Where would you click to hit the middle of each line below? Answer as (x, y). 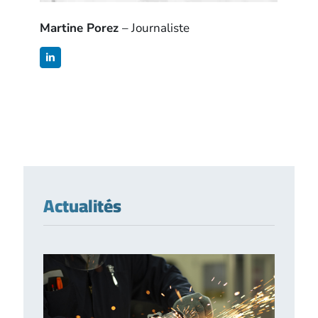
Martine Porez (81, 28)
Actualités (83, 206)
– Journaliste (156, 28)
